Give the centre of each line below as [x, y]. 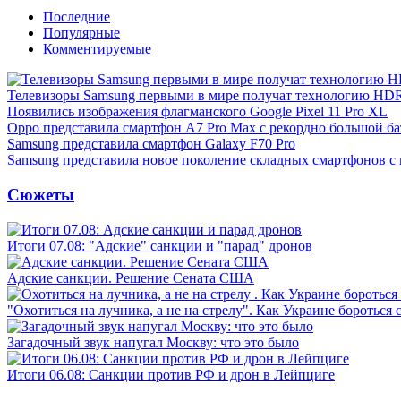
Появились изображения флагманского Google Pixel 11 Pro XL [197, 112]
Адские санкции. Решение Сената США [131, 277]
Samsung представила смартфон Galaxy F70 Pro [151, 144]
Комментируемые [97, 49]
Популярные [81, 33]
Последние [77, 17]
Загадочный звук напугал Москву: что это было [153, 342]
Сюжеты [41, 194]
